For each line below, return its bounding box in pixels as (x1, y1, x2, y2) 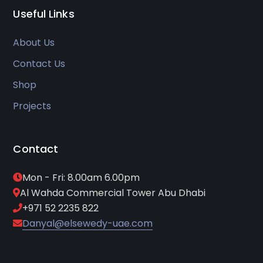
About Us (13, 36, 55, 50)
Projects (13, 99, 52, 113)
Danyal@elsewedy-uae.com (22, 217, 153, 231)
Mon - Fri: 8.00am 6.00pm (22, 171, 140, 185)
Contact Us (13, 57, 66, 71)
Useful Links (13, 6, 75, 22)
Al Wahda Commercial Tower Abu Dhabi (20, 186, 206, 200)
